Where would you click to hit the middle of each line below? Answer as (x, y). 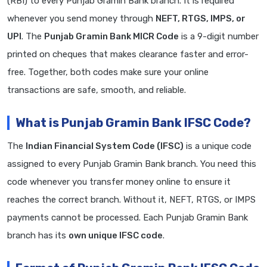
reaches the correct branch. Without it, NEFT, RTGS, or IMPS (131, 200)
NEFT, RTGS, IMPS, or (201, 19)
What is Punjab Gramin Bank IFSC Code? (133, 123)
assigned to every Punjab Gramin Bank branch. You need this (132, 164)
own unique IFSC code (116, 236)
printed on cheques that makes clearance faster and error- (128, 55)
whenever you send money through (81, 19)
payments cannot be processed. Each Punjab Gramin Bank (128, 218)
